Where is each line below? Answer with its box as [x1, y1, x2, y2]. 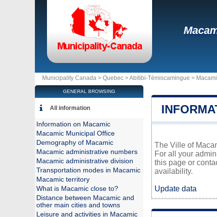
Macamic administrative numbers [36, 148, 138, 155]
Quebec [103, 75, 124, 81]
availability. [155, 167, 193, 175]
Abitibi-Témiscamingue [129, 75, 190, 81]
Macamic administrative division [36, 157, 133, 165]
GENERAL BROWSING [63, 89, 115, 94]
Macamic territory [36, 176, 90, 183]
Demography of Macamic [36, 139, 113, 146]
